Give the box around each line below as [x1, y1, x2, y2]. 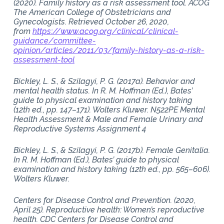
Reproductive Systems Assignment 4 [13, 123, 146, 133]
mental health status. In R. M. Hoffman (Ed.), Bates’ [13, 85, 192, 95]
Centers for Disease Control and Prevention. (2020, [13, 195, 195, 205]
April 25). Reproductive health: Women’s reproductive [13, 204, 204, 214]
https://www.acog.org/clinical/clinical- [32, 26, 178, 36]
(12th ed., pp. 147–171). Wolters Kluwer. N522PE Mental [13, 104, 205, 114]
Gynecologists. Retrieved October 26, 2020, [13, 16, 169, 26]
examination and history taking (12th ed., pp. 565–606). [13, 164, 210, 174]
